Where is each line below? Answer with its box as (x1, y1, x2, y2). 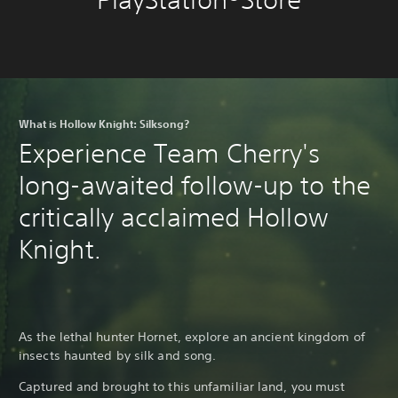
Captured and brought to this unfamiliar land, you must (19, 378, 346, 394)
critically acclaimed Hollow (19, 201, 329, 233)
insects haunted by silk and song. (19, 346, 217, 363)
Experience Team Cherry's (19, 137, 321, 169)
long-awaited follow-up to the (19, 169, 370, 201)
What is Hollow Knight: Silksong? (19, 115, 189, 131)
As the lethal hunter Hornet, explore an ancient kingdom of (19, 328, 365, 345)
